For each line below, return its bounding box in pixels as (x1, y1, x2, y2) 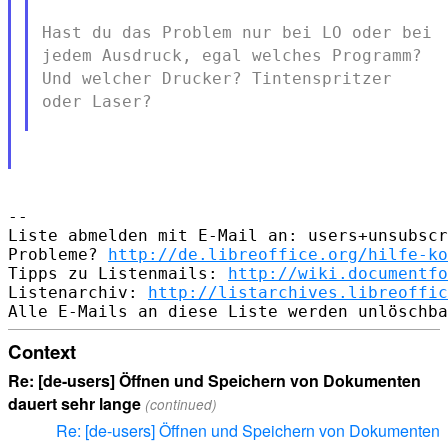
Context (8, 337, 76, 365)
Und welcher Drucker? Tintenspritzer (41, 68, 392, 88)
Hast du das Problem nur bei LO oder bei (41, 22, 432, 42)
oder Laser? (41, 91, 152, 111)
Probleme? (8, 244, 108, 264)
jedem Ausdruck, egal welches (41, 45, 332, 65)
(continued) (145, 395, 217, 415)
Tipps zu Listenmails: (8, 263, 228, 283)
